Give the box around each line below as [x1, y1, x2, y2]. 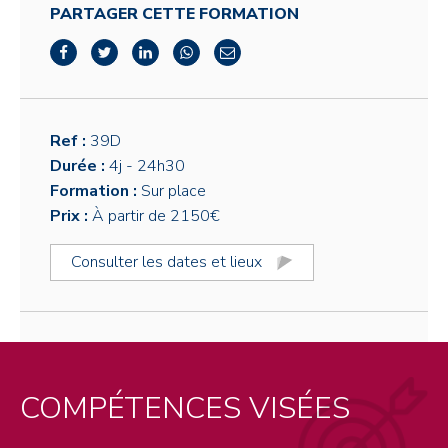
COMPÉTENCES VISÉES [20, 387, 350, 430]
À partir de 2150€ [92, 205, 220, 228]
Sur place [141, 180, 206, 203]
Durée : [50, 155, 109, 178]
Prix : [50, 205, 92, 228]
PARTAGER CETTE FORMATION [50, 3, 299, 26]
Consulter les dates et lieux [71, 251, 262, 274]
